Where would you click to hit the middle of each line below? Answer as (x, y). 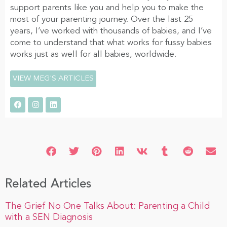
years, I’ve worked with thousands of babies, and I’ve (111, 31)
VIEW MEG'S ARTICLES (53, 79)
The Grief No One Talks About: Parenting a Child (107, 206)
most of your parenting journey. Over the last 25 (102, 19)
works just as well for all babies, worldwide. (93, 54)
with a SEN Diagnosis (49, 217)
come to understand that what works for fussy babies (111, 43)
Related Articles (48, 184)
